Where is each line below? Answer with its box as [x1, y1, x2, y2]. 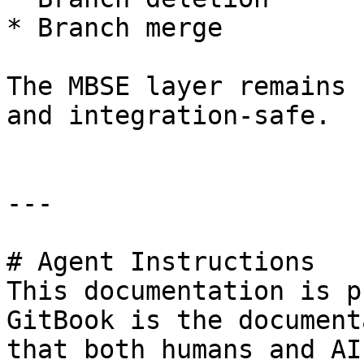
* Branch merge [6, 13, 223, 42]
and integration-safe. [6, 101, 331, 130]
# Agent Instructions [6, 247, 315, 276]
